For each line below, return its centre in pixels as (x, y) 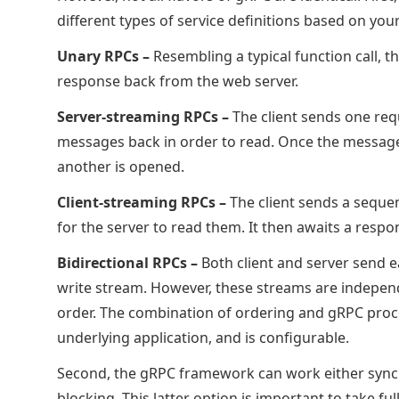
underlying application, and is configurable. (203, 338)
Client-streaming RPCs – (142, 202)
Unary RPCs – (103, 56)
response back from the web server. (179, 81)
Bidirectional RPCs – (127, 263)
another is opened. (122, 167)
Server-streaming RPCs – (143, 117)
